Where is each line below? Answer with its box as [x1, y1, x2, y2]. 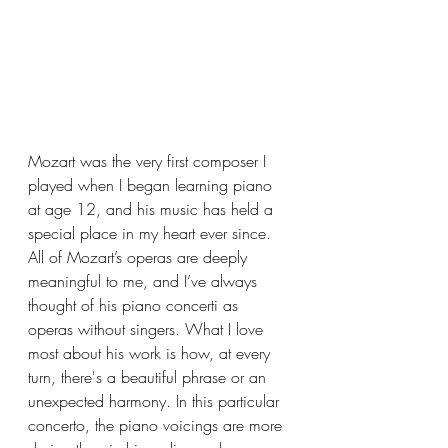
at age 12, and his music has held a [28, 198, 278, 220]
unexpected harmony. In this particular [28, 390, 284, 412]
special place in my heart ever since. [28, 222, 276, 244]
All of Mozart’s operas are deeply [28, 246, 252, 268]
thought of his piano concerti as [28, 294, 243, 316]
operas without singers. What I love [28, 318, 268, 340]
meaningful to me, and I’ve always [28, 270, 262, 292]
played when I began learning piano [28, 174, 277, 196]
